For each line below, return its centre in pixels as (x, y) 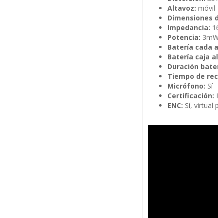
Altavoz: (182, 8)
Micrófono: (186, 86)
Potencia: (184, 37)
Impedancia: (189, 28)
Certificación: (191, 96)
